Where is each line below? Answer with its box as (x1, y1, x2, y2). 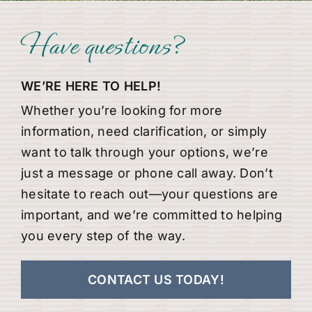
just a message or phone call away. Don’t (20, 165, 273, 180)
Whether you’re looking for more (20, 102, 223, 118)
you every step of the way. (20, 228, 186, 243)
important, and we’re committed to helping (20, 207, 283, 222)
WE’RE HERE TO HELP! (20, 78, 162, 93)
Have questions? (20, 26, 188, 66)
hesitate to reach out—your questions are (20, 186, 278, 201)
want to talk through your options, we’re (20, 144, 268, 159)
